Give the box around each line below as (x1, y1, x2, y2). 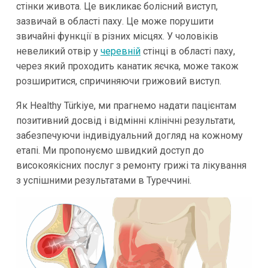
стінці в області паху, (140, 45, 235, 57)
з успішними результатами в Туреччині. (16, 175, 191, 187)
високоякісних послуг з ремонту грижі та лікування (16, 160, 246, 172)
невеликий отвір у (16, 45, 100, 57)
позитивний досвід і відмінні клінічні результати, (16, 115, 235, 127)
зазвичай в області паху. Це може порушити (16, 16, 214, 28)
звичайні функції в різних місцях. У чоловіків (16, 31, 218, 42)
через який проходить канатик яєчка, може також (16, 60, 239, 72)
